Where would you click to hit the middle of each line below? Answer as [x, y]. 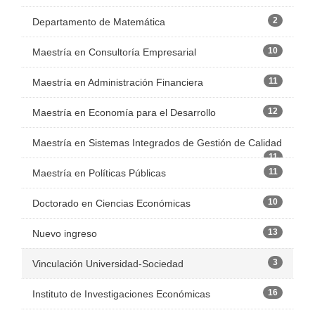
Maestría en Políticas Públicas [99, 173]
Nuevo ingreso [65, 234]
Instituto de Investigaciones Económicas [121, 294]
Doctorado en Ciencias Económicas [111, 204]
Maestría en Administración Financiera [118, 83]
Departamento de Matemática [99, 22]
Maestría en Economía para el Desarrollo [124, 113]
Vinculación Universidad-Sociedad [108, 264]
